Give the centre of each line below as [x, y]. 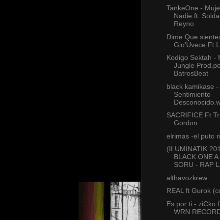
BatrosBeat [191, 73]
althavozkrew [187, 178]
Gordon [185, 123]
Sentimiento [192, 94]
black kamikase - [192, 86]
